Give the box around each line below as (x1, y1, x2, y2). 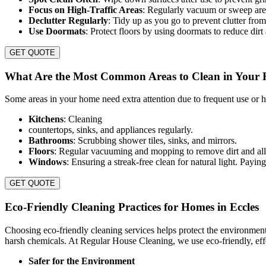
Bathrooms (28, 135, 73, 146)
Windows (28, 157, 66, 167)
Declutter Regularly (28, 15, 108, 26)
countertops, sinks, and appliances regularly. (28, 125, 193, 135)
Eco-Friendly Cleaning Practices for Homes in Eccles (5, 200, 259, 213)
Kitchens (28, 114, 64, 125)
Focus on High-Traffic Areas (28, 4, 142, 15)
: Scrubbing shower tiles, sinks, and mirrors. (73, 135, 237, 146)
